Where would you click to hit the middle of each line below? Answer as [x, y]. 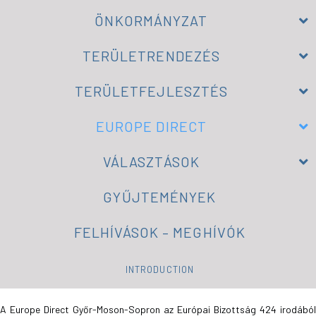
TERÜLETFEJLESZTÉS [151, 91]
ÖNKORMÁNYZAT [151, 20]
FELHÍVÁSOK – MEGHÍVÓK [160, 232]
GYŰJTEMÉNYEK [160, 197]
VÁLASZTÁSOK [151, 162]
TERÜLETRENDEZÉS [151, 56]
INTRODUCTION [160, 269]
